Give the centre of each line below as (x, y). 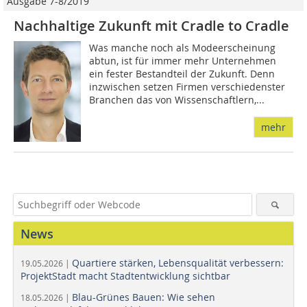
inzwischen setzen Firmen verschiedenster (187, 86)
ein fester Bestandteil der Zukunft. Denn (182, 73)
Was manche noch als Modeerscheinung (183, 47)
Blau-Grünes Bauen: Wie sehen (144, 297)
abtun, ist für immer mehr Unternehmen (183, 60)
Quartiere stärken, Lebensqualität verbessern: (178, 262)
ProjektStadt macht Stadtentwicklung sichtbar (125, 275)
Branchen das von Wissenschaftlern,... (177, 99)
